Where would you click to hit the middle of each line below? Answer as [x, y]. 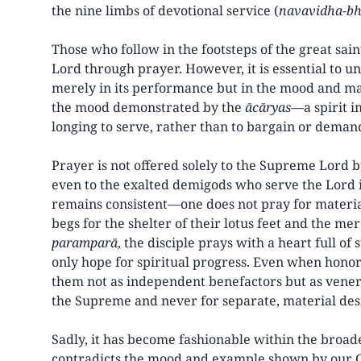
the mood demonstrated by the [148, 107]
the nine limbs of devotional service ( [165, 10]
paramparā [85, 243]
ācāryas [268, 107]
